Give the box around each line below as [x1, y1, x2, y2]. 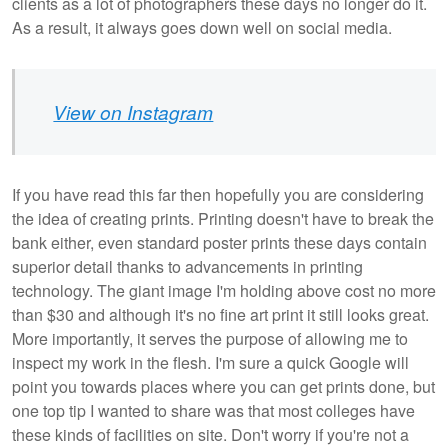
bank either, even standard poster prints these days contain [12, 231, 427, 255]
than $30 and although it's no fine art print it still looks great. [12, 303, 429, 327]
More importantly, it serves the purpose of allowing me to [12, 327, 408, 351]
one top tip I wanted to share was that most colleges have [12, 399, 415, 423]
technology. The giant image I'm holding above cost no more [12, 279, 436, 303]
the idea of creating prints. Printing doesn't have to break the [12, 207, 434, 231]
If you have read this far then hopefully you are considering [12, 183, 424, 207]
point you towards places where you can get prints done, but [12, 375, 435, 399]
